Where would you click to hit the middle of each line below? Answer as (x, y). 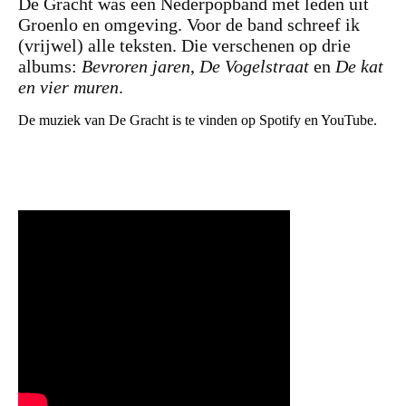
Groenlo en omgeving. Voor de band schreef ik (189, 25)
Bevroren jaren (136, 67)
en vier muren (68, 87)
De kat (359, 67)
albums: (50, 67)
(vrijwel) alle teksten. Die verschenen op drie (184, 46)
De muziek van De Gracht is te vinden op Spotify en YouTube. (198, 121)
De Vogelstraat (254, 67)
